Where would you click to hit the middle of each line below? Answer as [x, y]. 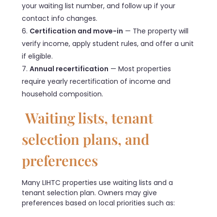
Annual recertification [69, 69]
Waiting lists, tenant [87, 117]
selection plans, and [85, 139]
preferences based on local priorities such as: [98, 203]
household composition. [63, 94]
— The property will [156, 31]
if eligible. [37, 56]
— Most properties [140, 69]
